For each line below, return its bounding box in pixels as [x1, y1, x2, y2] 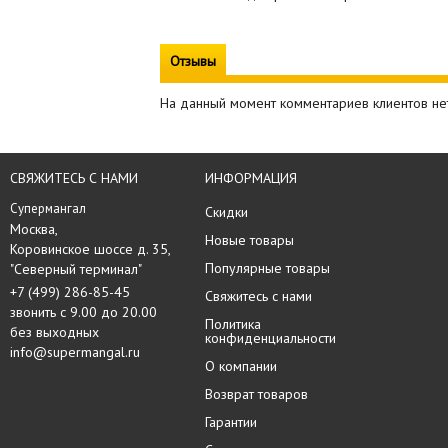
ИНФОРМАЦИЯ [205, 169, 297, 187]
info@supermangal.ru [10, 343, 140, 361]
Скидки [205, 203, 248, 221]
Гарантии [205, 413, 257, 431]
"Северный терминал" [10, 260, 142, 278]
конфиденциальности [205, 329, 336, 347]
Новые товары [205, 231, 294, 249]
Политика [205, 315, 261, 333]
